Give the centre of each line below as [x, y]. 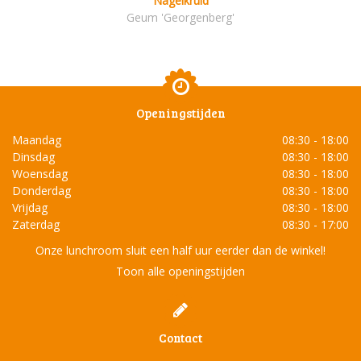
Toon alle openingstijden [180, 271]
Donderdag [41, 191]
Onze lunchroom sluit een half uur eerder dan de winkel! [180, 250]
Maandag [37, 140]
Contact [180, 337]
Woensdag [40, 174]
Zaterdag [36, 225]
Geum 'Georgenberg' [180, 18]
